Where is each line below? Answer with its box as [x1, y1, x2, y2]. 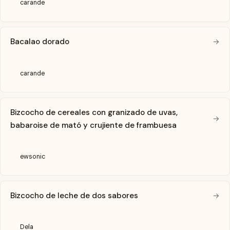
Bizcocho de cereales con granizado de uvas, [10, 107, 178, 118]
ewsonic [20, 152, 46, 161]
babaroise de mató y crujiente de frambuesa [10, 120, 177, 130]
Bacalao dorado [10, 36, 70, 47]
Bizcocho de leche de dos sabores [10, 190, 139, 201]
